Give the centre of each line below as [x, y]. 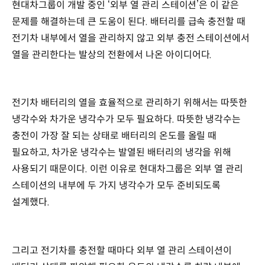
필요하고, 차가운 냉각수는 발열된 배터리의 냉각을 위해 [122, 153]
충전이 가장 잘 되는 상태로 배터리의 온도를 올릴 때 [114, 136]
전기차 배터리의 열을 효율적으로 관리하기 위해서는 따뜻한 [130, 103]
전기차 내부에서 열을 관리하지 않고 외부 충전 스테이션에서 [131, 38]
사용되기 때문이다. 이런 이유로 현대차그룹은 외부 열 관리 [128, 169]
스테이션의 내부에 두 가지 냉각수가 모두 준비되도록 [117, 186]
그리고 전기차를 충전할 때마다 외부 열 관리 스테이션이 [122, 250]
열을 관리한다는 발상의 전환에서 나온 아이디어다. [112, 54]
